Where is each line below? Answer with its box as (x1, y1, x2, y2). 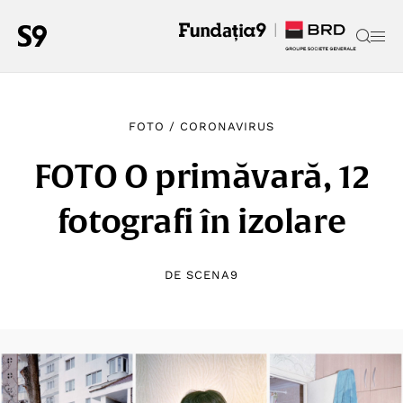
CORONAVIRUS (179, 120, 275, 133)
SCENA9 (185, 268, 239, 282)
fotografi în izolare (57, 202, 346, 240)
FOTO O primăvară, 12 (33, 157, 370, 195)
